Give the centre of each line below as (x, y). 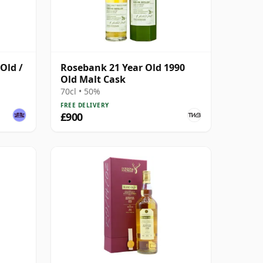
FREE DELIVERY (85, 105)
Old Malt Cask (93, 79)
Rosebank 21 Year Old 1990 (123, 67)
